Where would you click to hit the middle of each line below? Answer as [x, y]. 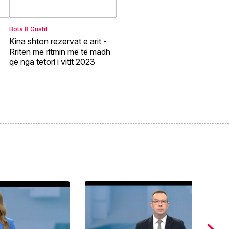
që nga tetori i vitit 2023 [52, 62]
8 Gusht [36, 29]
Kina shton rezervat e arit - [58, 42]
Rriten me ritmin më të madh [60, 52]
